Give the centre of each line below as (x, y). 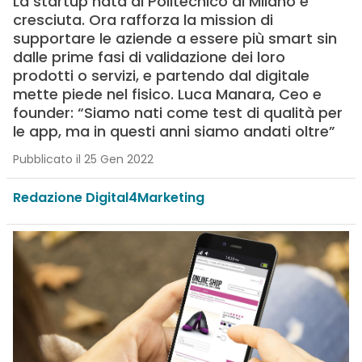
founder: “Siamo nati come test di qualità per (177, 113)
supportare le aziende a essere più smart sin (175, 38)
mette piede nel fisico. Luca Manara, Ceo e (167, 94)
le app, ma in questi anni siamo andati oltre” (174, 131)
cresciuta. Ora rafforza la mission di (143, 20)
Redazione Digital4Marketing (108, 198)
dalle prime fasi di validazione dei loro (149, 57)
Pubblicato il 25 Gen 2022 (83, 159)
